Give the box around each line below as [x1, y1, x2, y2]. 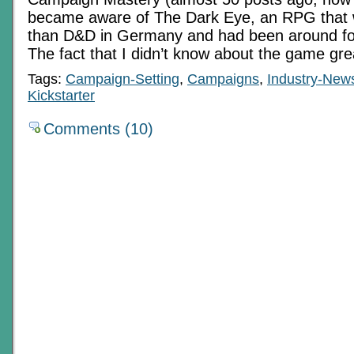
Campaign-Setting [66, 70, 179, 87]
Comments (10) [43, 119, 153, 137]
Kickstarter [28, 87, 95, 104]
